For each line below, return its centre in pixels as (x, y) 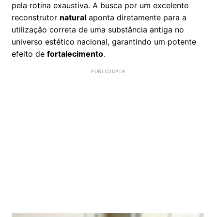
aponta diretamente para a (136, 17)
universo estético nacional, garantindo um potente (104, 41)
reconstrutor (36, 17)
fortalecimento (75, 54)
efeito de (29, 54)
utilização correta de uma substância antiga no (98, 29)
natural (73, 17)
